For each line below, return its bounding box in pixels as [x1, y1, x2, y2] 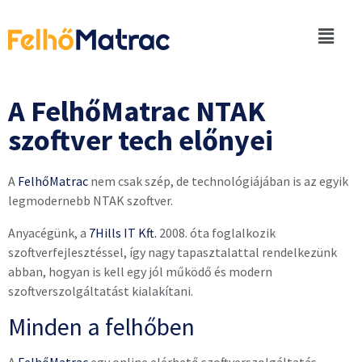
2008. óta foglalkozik [157, 225, 276, 241]
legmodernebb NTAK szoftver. [8, 192, 173, 208]
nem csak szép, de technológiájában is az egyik [88, 173, 348, 189]
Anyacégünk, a [8, 225, 89, 241]
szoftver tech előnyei [8, 122, 273, 158]
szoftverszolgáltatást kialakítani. [8, 283, 193, 299]
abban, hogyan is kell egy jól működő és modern [8, 263, 272, 280]
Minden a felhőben [8, 311, 195, 342]
